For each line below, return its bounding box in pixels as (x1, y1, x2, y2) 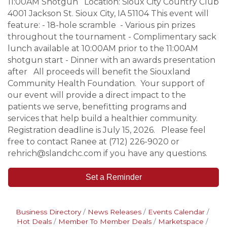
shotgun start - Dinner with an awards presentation (8, 55, 215, 65)
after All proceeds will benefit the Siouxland (8, 67, 191, 77)
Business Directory (16, 208, 81, 216)
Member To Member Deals (58, 217, 152, 225)
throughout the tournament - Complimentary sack (8, 32, 216, 42)
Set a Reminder (85, 173, 142, 181)
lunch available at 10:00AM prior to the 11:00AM (8, 44, 198, 53)
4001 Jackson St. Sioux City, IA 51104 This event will (8, 9, 209, 18)
